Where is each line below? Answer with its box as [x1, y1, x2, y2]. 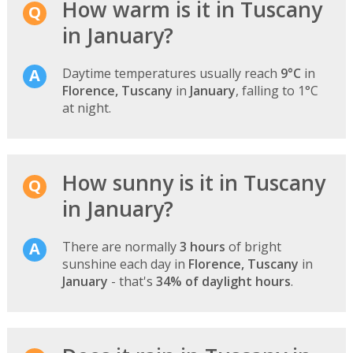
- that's [107, 273, 156, 291]
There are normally [61, 238, 180, 256]
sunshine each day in [61, 255, 188, 273]
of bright [225, 238, 281, 256]
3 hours [179, 238, 225, 256]
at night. [61, 99, 111, 117]
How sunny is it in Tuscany [61, 169, 325, 198]
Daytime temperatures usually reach [61, 65, 281, 83]
